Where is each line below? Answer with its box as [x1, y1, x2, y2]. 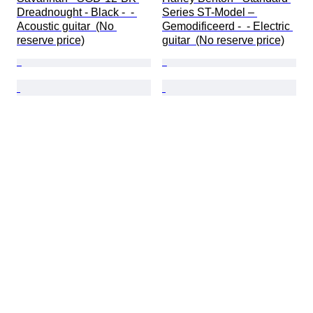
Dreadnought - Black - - [17, 6, 137, 19]
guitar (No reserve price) [162, 34, 284, 47]
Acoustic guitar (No [17, 20, 117, 33]
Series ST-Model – [162, 6, 257, 19]
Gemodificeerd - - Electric [162, 20, 293, 33]
